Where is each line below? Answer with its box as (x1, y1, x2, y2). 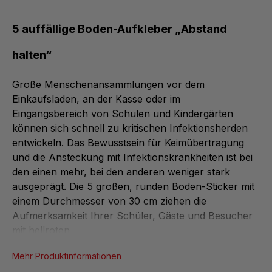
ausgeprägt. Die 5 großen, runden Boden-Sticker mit (12, 180, 254, 193)
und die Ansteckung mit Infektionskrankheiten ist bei (12, 151, 253, 164)
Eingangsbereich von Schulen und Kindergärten (12, 107, 233, 120)
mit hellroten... (12, 224, 77, 237)
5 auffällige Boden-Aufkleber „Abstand (12, 22, 227, 36)
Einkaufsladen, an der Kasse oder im (12, 93, 180, 106)
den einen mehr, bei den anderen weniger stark (12, 166, 230, 178)
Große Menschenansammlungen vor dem (12, 78, 205, 91)
